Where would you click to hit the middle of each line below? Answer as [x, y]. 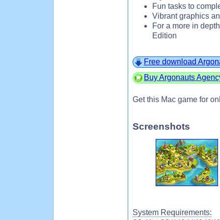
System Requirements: [172, 213]
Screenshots [161, 127]
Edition [165, 35]
